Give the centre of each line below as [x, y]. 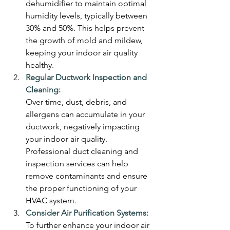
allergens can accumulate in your [86, 114]
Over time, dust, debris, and [77, 102]
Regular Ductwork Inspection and [87, 77]
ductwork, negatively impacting [84, 126]
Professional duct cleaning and [83, 151]
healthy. [40, 65]
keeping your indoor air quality [83, 52]
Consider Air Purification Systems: [87, 213]
